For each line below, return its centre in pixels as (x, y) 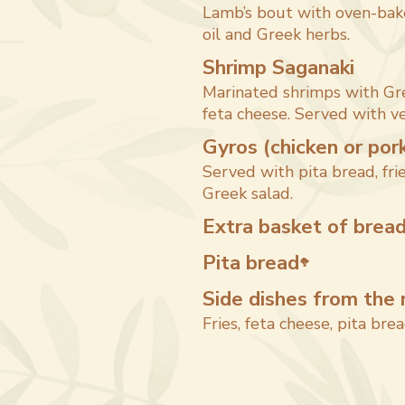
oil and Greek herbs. (276, 34)
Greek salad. (248, 193)
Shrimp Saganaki (278, 67)
